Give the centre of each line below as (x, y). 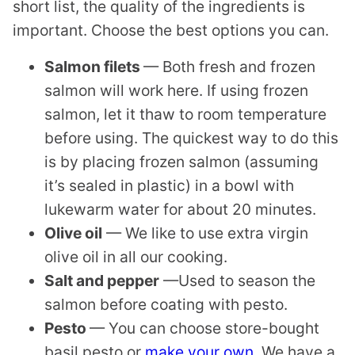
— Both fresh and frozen (229, 67)
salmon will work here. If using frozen (176, 91)
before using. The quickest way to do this (191, 138)
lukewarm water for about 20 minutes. (180, 210)
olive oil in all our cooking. (136, 257)
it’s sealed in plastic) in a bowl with (169, 186)
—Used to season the (237, 281)
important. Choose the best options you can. (171, 31)
